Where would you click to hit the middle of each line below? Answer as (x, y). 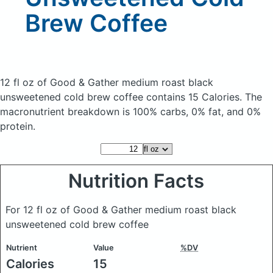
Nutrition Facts (136, 181)
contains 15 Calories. (196, 97)
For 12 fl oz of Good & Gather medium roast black (121, 210)
